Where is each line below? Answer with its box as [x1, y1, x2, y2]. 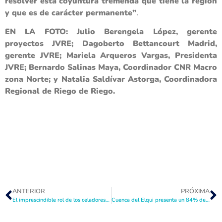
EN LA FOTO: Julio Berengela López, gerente [5, 26, 217, 38]
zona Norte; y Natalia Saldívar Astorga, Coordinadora [5, 74, 217, 85]
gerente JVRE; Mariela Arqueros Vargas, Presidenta [5, 50, 217, 61]
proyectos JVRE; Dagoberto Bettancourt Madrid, [5, 38, 217, 50]
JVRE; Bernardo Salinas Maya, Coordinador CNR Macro [5, 62, 217, 73]
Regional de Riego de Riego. [5, 86, 115, 97]
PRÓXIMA [181, 187, 210, 196]
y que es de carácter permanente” [5, 7, 136, 18]
